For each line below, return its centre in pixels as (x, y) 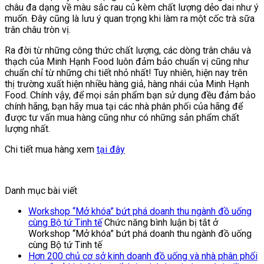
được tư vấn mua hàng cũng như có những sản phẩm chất (122, 118)
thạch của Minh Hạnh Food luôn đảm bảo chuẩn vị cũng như (127, 62)
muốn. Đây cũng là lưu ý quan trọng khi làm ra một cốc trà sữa (130, 19)
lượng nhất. (27, 129)
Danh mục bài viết (41, 191)
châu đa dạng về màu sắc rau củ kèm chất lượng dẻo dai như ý (132, 8)
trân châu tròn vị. (38, 30)
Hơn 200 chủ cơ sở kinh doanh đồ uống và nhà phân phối (143, 256)
